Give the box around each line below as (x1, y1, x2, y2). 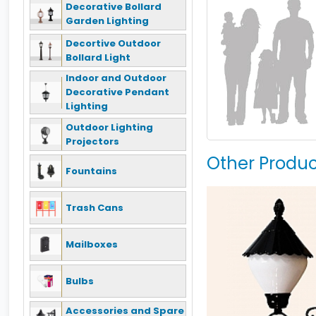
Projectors (66, 134, 119, 148)
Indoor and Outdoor (66, 71, 166, 85)
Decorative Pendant (66, 85, 169, 99)
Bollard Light (66, 50, 130, 64)
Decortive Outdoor (66, 36, 161, 50)
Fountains (66, 164, 117, 178)
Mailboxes (66, 237, 118, 251)
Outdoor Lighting (66, 120, 153, 134)
